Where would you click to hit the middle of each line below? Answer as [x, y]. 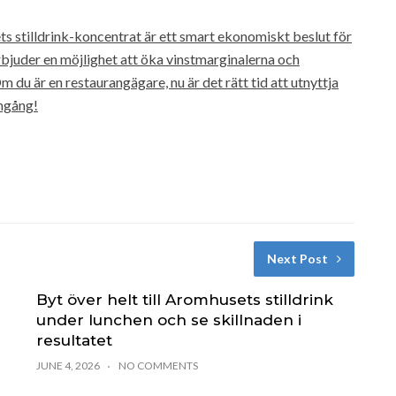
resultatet [74, 340]
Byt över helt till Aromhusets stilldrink [184, 299]
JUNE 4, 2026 [68, 365]
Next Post [297, 258]
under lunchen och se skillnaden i [168, 320]
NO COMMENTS [158, 365]
